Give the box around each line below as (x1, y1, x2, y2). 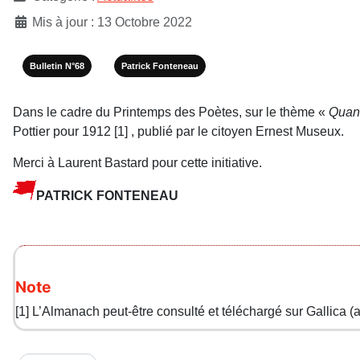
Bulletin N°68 (30, 60, 84, 71)
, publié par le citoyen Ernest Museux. (128, 124, 344, 138)
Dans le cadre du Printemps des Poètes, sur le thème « (13, 104, 329, 119)
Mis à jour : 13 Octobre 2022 (32, 14, 192, 29)
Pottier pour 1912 (13, 124, 111, 138)
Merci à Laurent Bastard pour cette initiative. (13, 155, 262, 170)
